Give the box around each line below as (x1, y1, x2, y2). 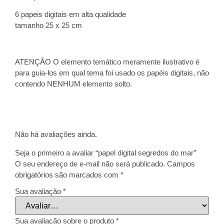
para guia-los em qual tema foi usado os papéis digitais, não (15, 68, 209, 77)
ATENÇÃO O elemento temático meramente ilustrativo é (15, 57, 199, 66)
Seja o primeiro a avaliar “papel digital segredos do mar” (15, 148, 196, 157)
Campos (167, 159, 195, 168)
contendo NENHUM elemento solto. (15, 79, 132, 88)
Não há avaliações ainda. (15, 130, 97, 139)
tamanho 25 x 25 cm (15, 21, 82, 30)
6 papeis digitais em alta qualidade (15, 10, 126, 19)
